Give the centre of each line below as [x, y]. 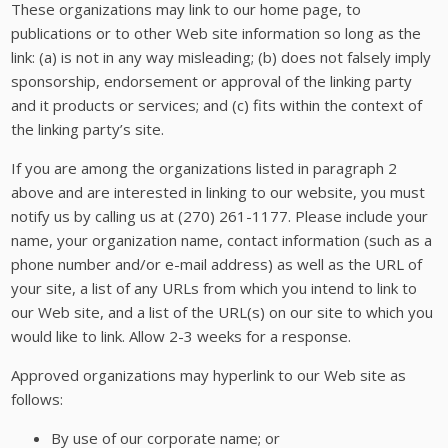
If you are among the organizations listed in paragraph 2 [204, 168]
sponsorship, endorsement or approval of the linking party [212, 81]
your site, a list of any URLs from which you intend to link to [214, 288]
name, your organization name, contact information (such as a [222, 240]
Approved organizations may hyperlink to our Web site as [209, 375]
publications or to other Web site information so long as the [216, 33]
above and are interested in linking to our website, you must [218, 192]
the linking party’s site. [88, 129]
